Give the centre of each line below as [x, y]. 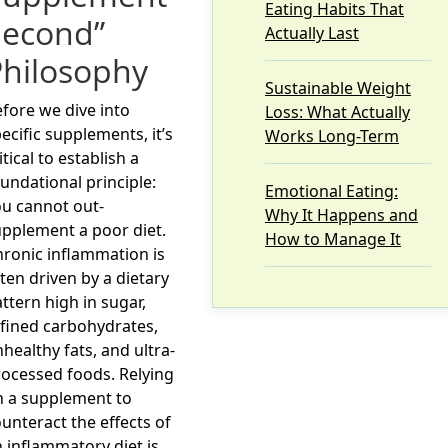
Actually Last [312, 33]
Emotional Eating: [331, 191]
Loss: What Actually [337, 112]
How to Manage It [333, 239]
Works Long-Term [332, 136]
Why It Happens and [341, 215]
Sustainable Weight [338, 88]
